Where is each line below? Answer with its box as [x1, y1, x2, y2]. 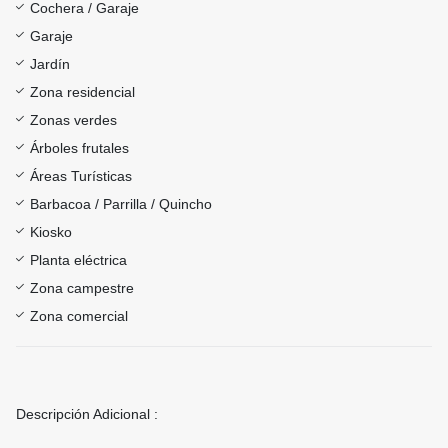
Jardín [30, 56, 70, 73]
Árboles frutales [30, 140, 129, 157]
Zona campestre [30, 280, 134, 297]
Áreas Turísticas [30, 168, 132, 185]
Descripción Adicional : [16, 406, 158, 423]
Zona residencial [30, 84, 135, 101]
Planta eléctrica [30, 252, 127, 269]
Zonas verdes [30, 112, 117, 129]
